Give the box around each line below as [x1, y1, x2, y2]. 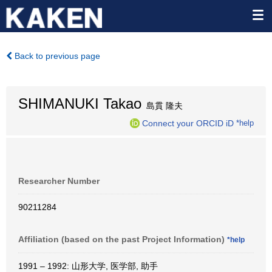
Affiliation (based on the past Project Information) [18, 234, 227, 244]
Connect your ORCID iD [142, 118, 234, 128]
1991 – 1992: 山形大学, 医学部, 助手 [18, 261, 158, 271]
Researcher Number [18, 176, 100, 186]
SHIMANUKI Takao [18, 95, 141, 112]
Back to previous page [12, 51, 100, 61]
